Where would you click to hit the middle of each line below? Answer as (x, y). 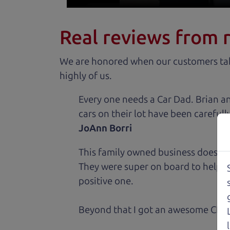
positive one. (106, 181)
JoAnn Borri (106, 128)
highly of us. (86, 75)
